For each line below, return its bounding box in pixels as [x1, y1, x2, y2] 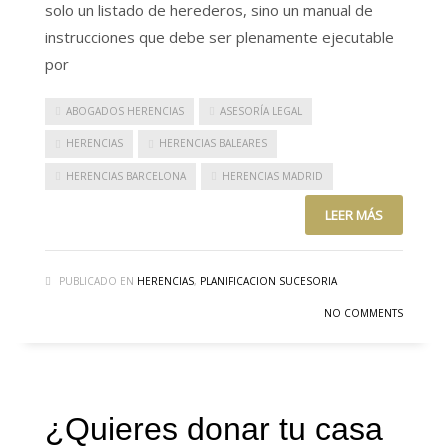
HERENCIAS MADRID [222, 168, 323, 183]
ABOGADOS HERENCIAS [66, 104, 184, 118]
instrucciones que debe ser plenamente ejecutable [45, 27, 394, 47]
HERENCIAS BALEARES [159, 136, 267, 151]
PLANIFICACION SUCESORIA [200, 273, 337, 288]
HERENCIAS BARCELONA [66, 168, 186, 183]
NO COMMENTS [324, 305, 403, 320]
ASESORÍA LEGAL [220, 104, 302, 118]
